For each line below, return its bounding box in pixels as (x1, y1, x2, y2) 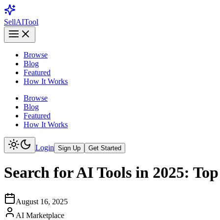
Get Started (88, 144, 121, 152)
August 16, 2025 (16, 197, 68, 206)
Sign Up (58, 144, 81, 152)
